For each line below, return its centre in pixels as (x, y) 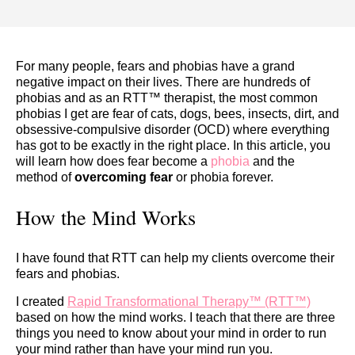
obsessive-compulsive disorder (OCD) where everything (173, 130)
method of (45, 177)
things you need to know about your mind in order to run (171, 333)
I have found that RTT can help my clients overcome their (175, 258)
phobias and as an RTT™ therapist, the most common (167, 98)
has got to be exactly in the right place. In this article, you (173, 145)
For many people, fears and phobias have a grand (155, 66)
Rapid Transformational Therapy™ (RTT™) (189, 301)
